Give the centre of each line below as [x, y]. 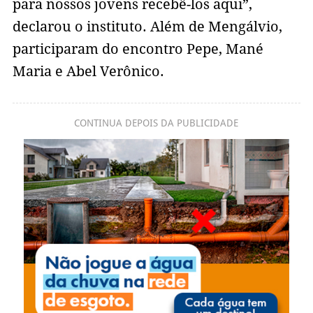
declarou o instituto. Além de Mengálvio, [147, 27]
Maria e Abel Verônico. [90, 72]
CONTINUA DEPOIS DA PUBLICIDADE [156, 123]
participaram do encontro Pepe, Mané [138, 49]
